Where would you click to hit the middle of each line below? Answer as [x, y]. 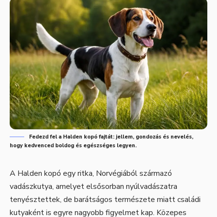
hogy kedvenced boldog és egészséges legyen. [73, 145]
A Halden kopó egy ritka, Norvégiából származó [91, 173]
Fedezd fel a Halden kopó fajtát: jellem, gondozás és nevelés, [111, 137]
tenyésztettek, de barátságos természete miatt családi [105, 199]
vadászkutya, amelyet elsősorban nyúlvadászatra [93, 186]
